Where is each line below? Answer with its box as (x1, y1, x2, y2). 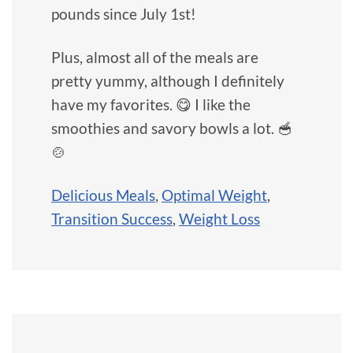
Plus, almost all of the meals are (51, 47, 258, 66)
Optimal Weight (162, 185, 267, 204)
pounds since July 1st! (51, 4, 196, 23)
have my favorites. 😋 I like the (51, 95, 251, 113)
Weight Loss (179, 209, 260, 228)
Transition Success (51, 209, 173, 228)
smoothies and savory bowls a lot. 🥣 (51, 118, 292, 137)
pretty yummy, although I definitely (51, 71, 284, 90)
